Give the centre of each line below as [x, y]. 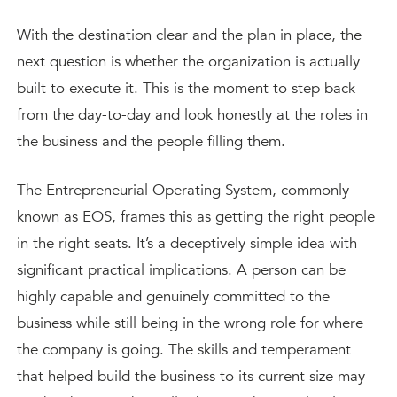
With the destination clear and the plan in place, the [189, 35]
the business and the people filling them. [151, 141]
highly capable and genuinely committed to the [173, 296]
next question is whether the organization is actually [188, 62]
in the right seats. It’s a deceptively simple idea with [187, 243]
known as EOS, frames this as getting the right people [196, 217]
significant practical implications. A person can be [181, 270]
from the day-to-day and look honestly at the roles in [192, 115]
